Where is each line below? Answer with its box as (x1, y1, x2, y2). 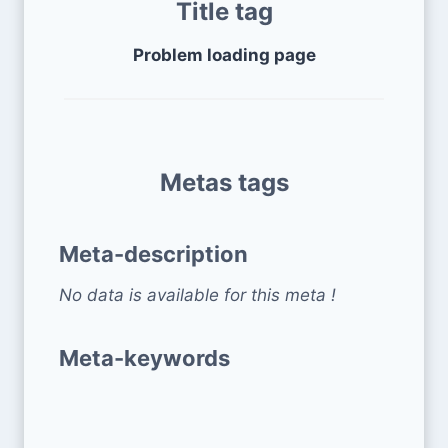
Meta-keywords (59, 344, 230, 371)
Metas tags (159, 167, 289, 197)
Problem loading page (132, 44, 316, 65)
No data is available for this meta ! (59, 284, 336, 305)
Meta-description (59, 240, 248, 267)
